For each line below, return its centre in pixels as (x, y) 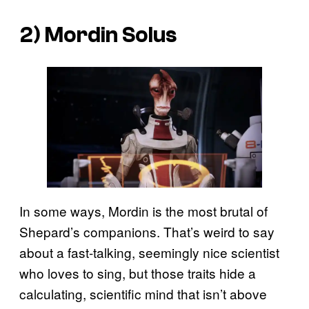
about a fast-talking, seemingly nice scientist (149, 252)
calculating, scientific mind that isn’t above (143, 294)
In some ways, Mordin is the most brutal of (143, 211)
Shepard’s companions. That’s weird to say (147, 232)
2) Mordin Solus (98, 36)
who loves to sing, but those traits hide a (138, 273)
